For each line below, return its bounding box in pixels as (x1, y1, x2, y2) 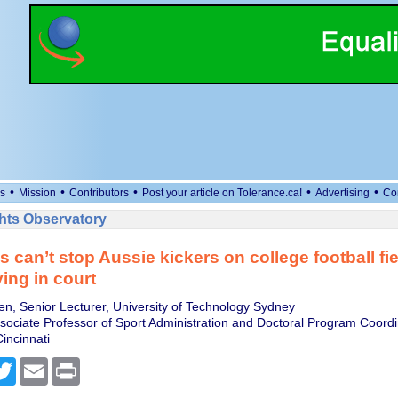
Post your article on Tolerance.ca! (142, 187, 302, 199)
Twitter (15, 357, 53, 371)
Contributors (69, 187, 129, 199)
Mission (19, 187, 56, 199)
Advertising (315, 187, 370, 199)
